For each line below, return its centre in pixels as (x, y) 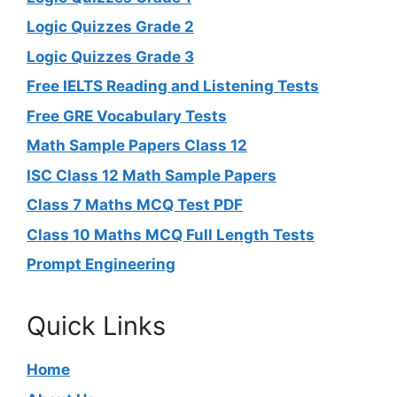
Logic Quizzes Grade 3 (110, 56)
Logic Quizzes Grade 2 (110, 27)
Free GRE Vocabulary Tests (127, 116)
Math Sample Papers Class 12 (137, 146)
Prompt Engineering (101, 265)
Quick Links (96, 326)
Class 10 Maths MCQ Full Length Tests (171, 234)
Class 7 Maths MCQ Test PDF (135, 205)
